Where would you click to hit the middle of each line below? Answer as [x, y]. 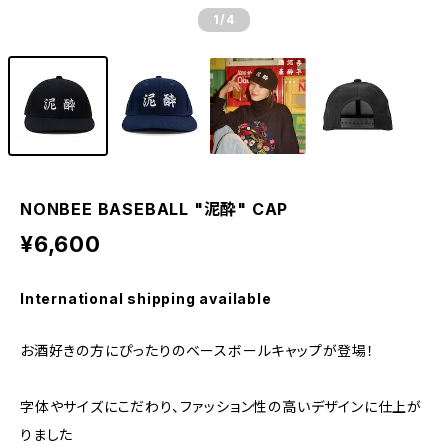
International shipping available [146, 298]
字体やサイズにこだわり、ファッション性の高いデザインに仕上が [221, 406]
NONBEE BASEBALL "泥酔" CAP [154, 209]
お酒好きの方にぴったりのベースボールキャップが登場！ [197, 350]
